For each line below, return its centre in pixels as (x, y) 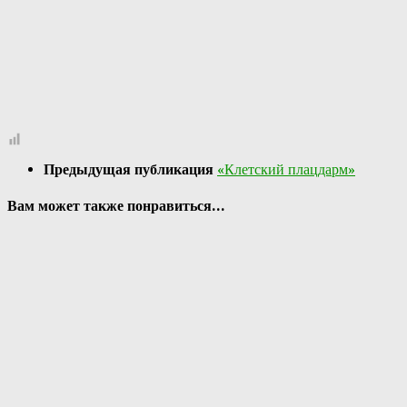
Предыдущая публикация (130, 169)
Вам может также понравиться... (116, 206)
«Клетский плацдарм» (286, 169)
